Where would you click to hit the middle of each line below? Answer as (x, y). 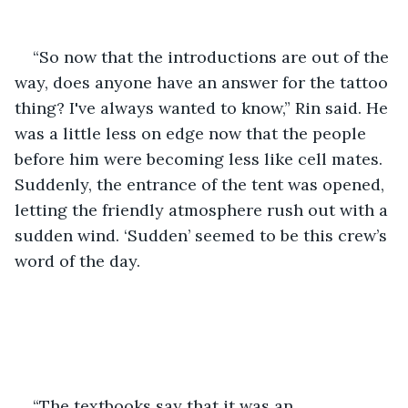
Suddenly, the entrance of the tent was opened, (202, 184)
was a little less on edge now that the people (193, 133)
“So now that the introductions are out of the (213, 56)
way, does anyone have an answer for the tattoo (204, 82)
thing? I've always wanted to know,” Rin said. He (204, 107)
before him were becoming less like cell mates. (201, 158)
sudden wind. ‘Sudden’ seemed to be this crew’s (203, 235)
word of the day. (77, 260)
